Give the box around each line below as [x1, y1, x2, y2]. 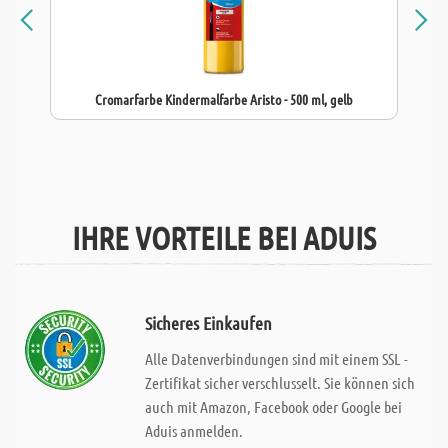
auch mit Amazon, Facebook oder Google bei [144, 397, 402, 416]
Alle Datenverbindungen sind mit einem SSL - [144, 349, 408, 368]
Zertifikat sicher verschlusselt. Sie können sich [144, 373, 415, 392]
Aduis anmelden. [144, 421, 243, 440]
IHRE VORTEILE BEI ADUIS [72, 218, 376, 257]
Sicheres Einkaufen [144, 312, 272, 334]
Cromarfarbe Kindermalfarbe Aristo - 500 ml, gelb [95, 90, 353, 108]
